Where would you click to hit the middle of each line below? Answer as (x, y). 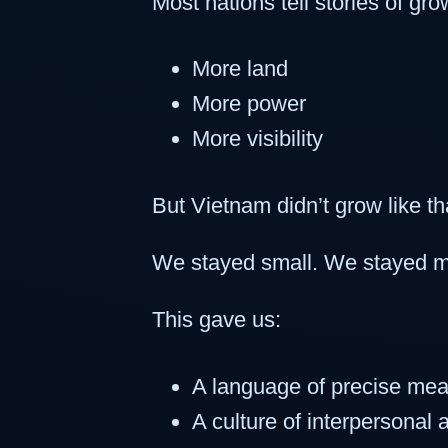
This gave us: (216, 319)
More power (249, 104)
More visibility (257, 139)
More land (240, 69)
